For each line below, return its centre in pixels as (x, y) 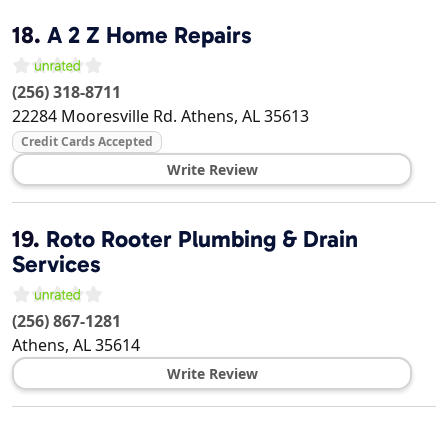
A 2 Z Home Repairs (149, 35)
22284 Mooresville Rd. (94, 116)
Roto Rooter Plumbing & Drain (202, 239)
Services (56, 264)
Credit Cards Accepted (86, 142)
